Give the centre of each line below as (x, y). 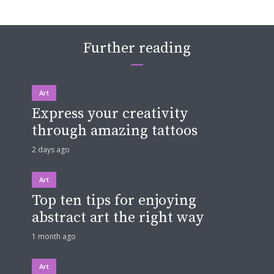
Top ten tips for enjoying (114, 200)
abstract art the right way (118, 217)
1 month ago (54, 236)
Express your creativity (110, 113)
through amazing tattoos (115, 131)
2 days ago (51, 149)
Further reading (137, 48)
